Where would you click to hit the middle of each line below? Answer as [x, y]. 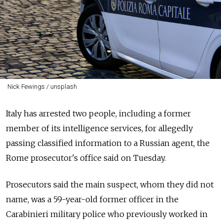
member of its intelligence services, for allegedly [99, 128]
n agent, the [187, 143]
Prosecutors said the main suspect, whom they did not [110, 184]
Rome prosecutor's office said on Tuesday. [86, 158]
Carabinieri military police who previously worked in [107, 214]
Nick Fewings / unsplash [42, 87]
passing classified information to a [72, 143]
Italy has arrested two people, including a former [98, 113]
